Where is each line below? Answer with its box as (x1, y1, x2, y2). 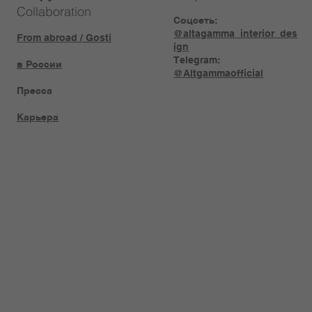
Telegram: (173, 54, 221, 65)
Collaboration (17, 3, 91, 19)
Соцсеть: (173, 14, 219, 26)
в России (17, 58, 63, 70)
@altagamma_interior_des (173, 27, 298, 39)
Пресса (17, 84, 53, 96)
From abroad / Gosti (17, 31, 112, 43)
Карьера (17, 111, 59, 123)
